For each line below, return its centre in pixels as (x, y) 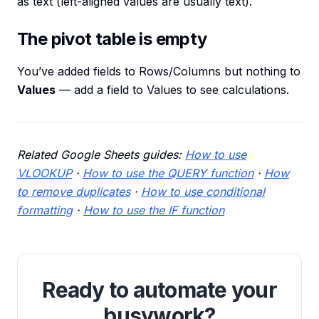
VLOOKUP (45, 173)
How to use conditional (203, 192)
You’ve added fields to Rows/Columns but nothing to (159, 72)
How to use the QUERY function (168, 173)
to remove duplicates (74, 192)
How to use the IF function (154, 210)
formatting (45, 210)
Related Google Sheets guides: (101, 155)
